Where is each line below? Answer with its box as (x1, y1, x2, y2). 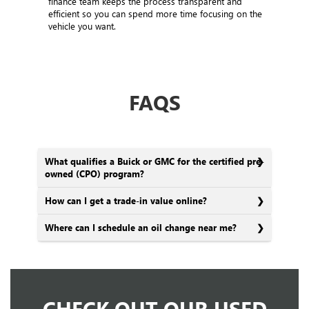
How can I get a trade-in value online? (45, 194, 207, 206)
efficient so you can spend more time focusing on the (48, 7, 262, 19)
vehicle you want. (48, 19, 116, 32)
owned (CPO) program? (45, 167, 144, 179)
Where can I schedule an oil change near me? (45, 221, 237, 233)
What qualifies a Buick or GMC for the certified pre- (45, 154, 264, 167)
